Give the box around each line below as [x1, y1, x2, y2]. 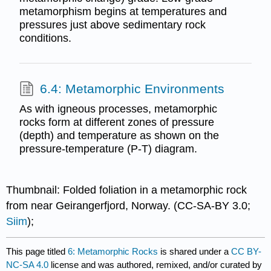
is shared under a [158, 246, 232, 257]
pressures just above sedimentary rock [19, 18, 206, 31]
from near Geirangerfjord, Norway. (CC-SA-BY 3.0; [6, 199, 251, 212]
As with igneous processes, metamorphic [19, 103, 217, 116]
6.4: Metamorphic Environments [39, 81, 224, 96]
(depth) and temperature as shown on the [19, 129, 219, 142]
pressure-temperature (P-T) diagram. [19, 143, 197, 155]
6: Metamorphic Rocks [68, 246, 158, 257]
